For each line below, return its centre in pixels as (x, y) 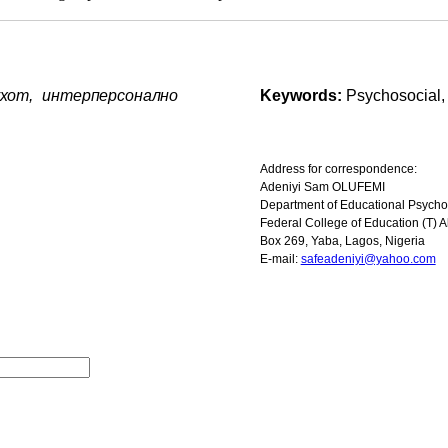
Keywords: (302, 96)
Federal (280, 223)
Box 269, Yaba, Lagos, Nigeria (342, 241)
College (326, 223)
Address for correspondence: (338, 169)
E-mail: (278, 259)
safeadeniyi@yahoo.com (368, 259)
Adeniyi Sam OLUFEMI (322, 187)
